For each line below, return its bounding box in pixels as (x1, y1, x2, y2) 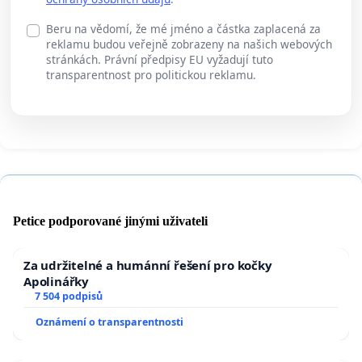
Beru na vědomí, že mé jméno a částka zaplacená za (46, 21, 321, 37)
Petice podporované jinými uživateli (13, 214, 208, 229)
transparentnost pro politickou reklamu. (46, 67, 256, 83)
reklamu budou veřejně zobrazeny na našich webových (46, 36, 332, 53)
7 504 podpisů (34, 289, 103, 304)
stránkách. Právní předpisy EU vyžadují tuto (46, 52, 273, 68)
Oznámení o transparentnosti (36, 315, 183, 330)
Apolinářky (23, 273, 89, 290)
